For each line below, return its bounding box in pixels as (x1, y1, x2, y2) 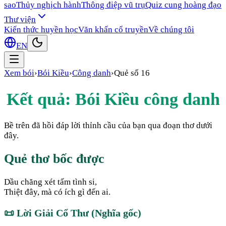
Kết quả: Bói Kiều (6, 89, 144, 108)
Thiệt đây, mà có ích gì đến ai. (4, 187, 110, 197)
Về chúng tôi (148, 25, 194, 34)
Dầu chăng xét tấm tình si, (4, 177, 97, 187)
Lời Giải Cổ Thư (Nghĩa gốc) (14, 207, 141, 218)
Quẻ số (114, 68, 141, 78)
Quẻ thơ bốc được (4, 151, 104, 166)
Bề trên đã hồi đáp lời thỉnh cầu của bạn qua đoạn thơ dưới (4, 120, 212, 130)
